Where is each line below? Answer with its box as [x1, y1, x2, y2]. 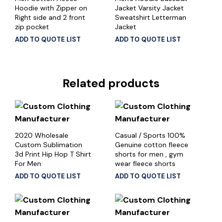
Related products [62, 75, 160, 91]
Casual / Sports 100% [114, 130, 185, 140]
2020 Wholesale [15, 130, 68, 140]
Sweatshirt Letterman [114, 12, 186, 22]
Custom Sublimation [15, 140, 82, 149]
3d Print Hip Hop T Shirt [15, 149, 91, 159]
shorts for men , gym [114, 149, 183, 159]
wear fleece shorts [114, 159, 175, 168]
